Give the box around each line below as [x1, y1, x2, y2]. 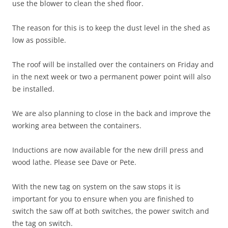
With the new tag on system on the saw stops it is [12, 181, 181, 191]
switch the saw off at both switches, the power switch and [12, 206, 209, 216]
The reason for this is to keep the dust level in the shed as [12, 22, 210, 33]
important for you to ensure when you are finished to [12, 193, 193, 204]
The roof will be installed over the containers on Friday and [12, 59, 214, 69]
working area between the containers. [12, 120, 141, 130]
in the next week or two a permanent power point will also [12, 71, 211, 81]
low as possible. [12, 35, 66, 45]
